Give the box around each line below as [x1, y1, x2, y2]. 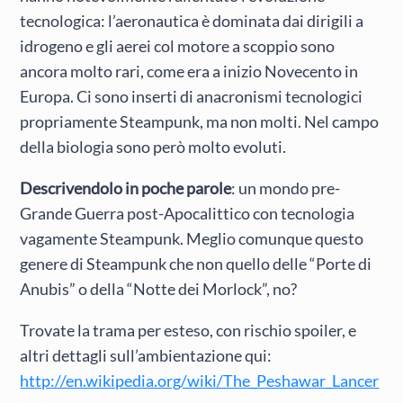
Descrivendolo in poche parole [20, 177, 232, 198]
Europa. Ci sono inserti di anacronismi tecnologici [20, 85, 363, 106]
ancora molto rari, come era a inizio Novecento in [20, 60, 359, 81]
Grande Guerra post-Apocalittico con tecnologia [20, 202, 355, 223]
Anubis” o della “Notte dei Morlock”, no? [20, 278, 298, 299]
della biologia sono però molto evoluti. [20, 136, 287, 157]
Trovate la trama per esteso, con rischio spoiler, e [20, 320, 357, 341]
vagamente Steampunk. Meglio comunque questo [20, 228, 364, 248]
